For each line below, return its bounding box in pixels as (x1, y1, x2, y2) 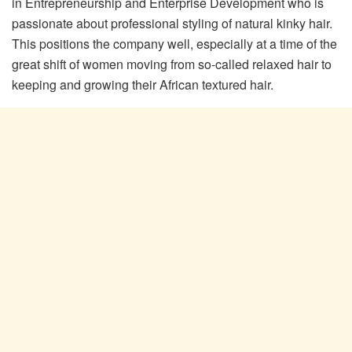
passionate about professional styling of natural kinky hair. (12, 13, 332, 32)
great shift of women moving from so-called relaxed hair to (12, 54, 332, 73)
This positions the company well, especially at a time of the (12, 34, 337, 53)
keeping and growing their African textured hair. (12, 75, 273, 93)
